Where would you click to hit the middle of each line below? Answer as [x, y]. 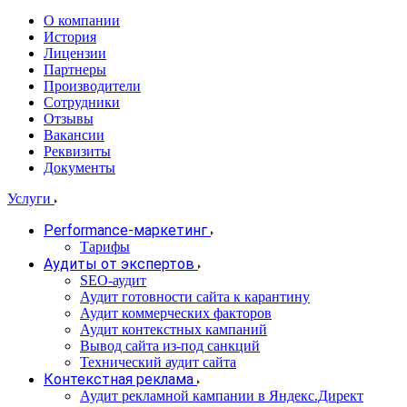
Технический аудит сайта [158, 362]
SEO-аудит [113, 280]
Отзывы [69, 119]
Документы [79, 168]
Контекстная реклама [119, 379]
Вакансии [74, 135]
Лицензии [75, 53]
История [70, 37]
